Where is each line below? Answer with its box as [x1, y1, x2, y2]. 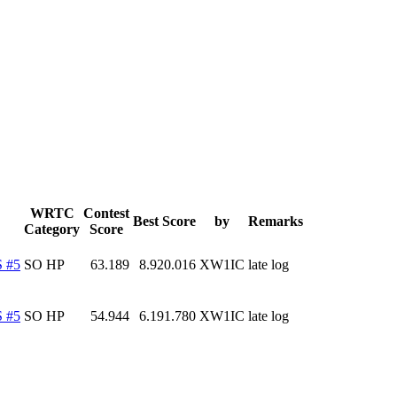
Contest [83, 205, 129, 221]
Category [24, 221, 80, 237]
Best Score [133, 213, 196, 229]
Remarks [248, 213, 303, 229]
